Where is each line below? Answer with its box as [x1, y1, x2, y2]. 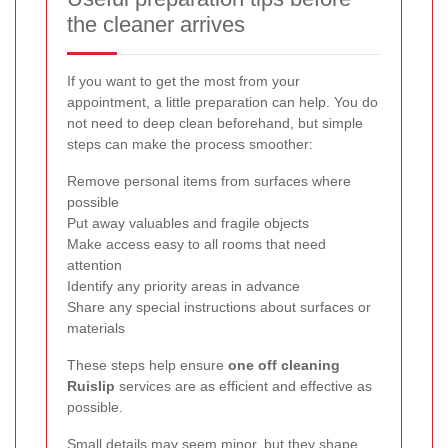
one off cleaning [228, 357, 340, 374]
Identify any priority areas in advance [67, 278, 300, 295]
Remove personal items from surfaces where [67, 173, 351, 190]
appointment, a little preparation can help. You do [67, 94, 378, 111]
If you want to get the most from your [67, 73, 300, 90]
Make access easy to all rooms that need [67, 236, 326, 253]
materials [67, 320, 125, 337]
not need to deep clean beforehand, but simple [67, 115, 363, 132]
